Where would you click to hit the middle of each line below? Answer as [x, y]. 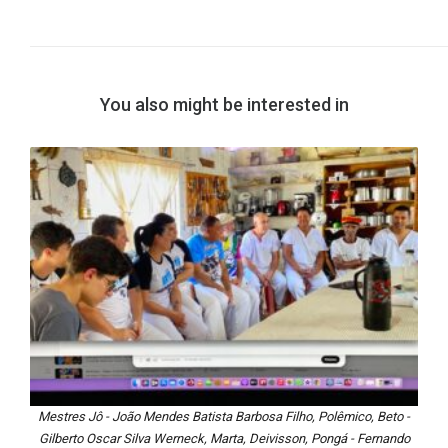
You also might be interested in [224, 105]
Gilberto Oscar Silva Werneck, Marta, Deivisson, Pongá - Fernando [224, 438]
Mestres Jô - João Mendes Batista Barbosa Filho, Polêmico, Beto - [224, 416]
